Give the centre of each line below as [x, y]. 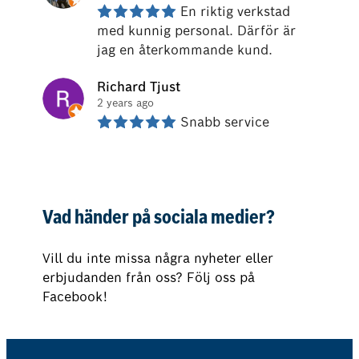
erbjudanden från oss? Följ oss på [148, 277]
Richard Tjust [138, 87]
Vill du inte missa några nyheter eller [157, 258]
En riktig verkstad [235, 11]
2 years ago [125, 103]
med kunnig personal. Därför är [196, 30]
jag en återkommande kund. [184, 50]
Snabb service [224, 122]
